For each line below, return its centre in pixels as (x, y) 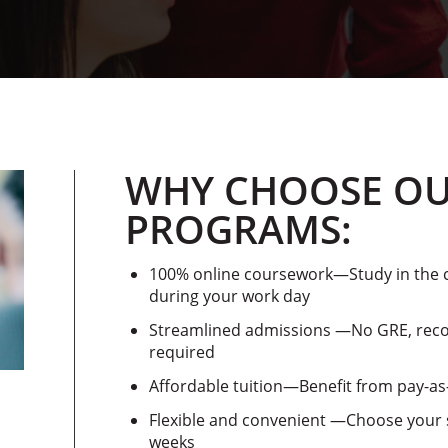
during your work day (229, 296)
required (182, 352)
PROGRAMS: (238, 228)
